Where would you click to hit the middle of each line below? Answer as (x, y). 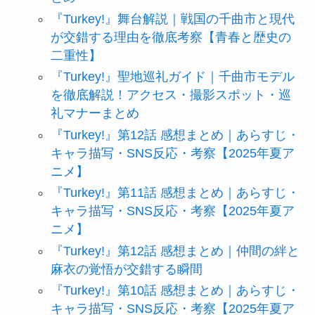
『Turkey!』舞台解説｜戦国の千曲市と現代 (172, 19)
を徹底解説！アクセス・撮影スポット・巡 (171, 95)
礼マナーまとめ (95, 114)
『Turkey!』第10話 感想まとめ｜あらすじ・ (175, 291)
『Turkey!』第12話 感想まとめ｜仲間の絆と (175, 251)
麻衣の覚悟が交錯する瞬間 (126, 269)
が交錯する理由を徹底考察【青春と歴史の (171, 37)
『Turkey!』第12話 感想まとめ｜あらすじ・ (175, 135)
